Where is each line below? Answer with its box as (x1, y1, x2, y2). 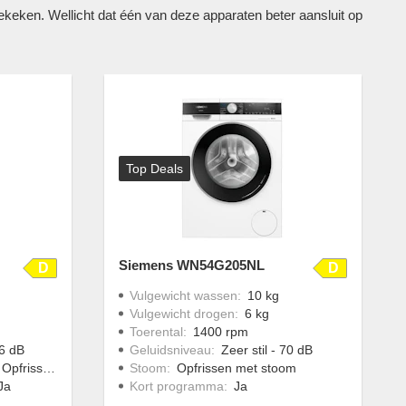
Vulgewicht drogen (129, 305, 235, 321)
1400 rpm (192, 324, 248, 339)
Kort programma (129, 378, 224, 393)
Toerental (129, 324, 183, 339)
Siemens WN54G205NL (118, 256, 265, 273)
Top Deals (125, 160, 183, 176)
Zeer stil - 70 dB (220, 342, 313, 357)
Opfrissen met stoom (176, 360, 296, 375)
